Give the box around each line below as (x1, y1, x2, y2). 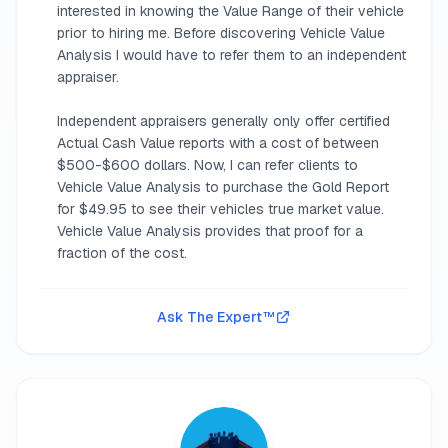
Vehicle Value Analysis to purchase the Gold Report (57, 178, 389, 196)
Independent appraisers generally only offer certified (57, 112, 390, 130)
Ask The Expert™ (157, 308, 275, 326)
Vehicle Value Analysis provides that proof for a (57, 222, 363, 240)
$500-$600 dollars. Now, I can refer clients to (57, 156, 358, 174)
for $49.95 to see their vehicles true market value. (57, 200, 384, 218)
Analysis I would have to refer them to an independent (57, 46, 406, 64)
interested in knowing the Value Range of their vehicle (57, 2, 404, 20)
